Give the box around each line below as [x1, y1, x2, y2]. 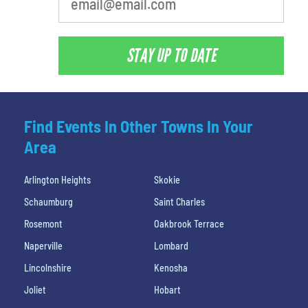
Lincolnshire [24, 262, 71, 274]
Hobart [154, 284, 181, 296]
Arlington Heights [24, 174, 91, 186]
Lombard [154, 240, 188, 252]
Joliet [24, 284, 46, 296]
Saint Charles [154, 196, 205, 208]
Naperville [24, 240, 63, 252]
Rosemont [24, 218, 63, 230]
